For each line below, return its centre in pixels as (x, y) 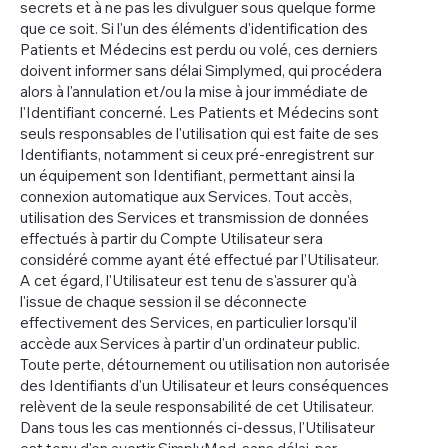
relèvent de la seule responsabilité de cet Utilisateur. (197, 406)
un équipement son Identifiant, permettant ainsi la (187, 175)
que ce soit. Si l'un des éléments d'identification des (194, 28)
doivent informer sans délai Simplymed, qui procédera (201, 70)
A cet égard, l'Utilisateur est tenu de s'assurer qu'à (188, 280)
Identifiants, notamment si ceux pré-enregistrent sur (197, 154)
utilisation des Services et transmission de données (194, 217)
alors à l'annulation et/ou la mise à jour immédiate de (194, 91)
